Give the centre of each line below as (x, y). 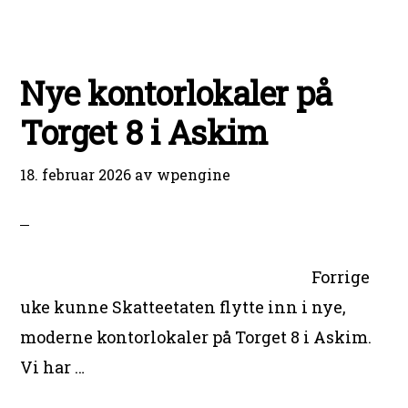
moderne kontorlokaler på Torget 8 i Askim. (196, 337)
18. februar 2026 (76, 174)
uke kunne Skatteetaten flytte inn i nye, (184, 307)
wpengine (194, 174)
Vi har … (53, 367)
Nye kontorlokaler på (176, 93)
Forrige (341, 277)
